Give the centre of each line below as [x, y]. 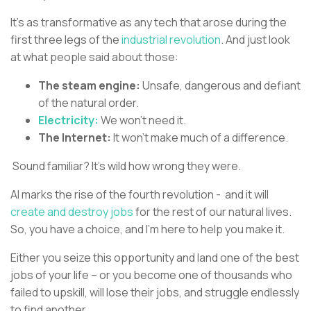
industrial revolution [170, 40]
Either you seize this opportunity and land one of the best [155, 258]
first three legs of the [65, 40]
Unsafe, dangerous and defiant [221, 86]
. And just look [255, 40]
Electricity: [68, 120]
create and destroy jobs [72, 212]
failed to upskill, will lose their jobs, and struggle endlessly [155, 293]
